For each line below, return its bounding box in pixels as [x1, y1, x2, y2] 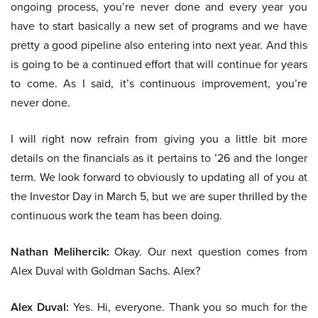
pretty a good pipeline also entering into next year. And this [11, 37, 307, 54]
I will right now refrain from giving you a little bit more [11, 131, 307, 148]
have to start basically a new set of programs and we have [11, 18, 307, 35]
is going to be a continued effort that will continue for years [11, 56, 307, 73]
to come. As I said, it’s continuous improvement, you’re [11, 75, 307, 92]
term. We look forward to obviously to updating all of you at [11, 169, 307, 186]
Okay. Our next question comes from [109, 243, 308, 261]
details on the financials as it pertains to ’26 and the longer [11, 150, 307, 167]
